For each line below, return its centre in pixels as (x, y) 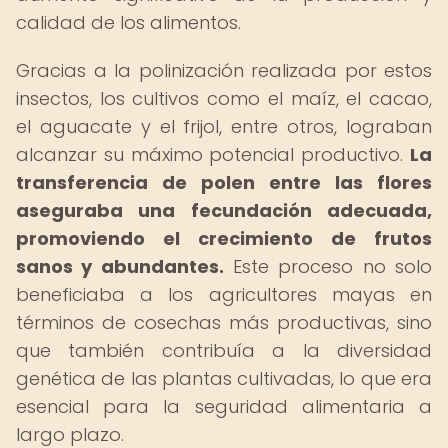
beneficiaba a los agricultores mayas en (224, 294)
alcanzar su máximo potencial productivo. (213, 154)
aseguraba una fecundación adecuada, (224, 210)
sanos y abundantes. (120, 266)
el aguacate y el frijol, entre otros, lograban (224, 126)
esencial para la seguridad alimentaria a (224, 406)
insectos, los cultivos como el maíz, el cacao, (224, 98)
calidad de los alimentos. (128, 22)
